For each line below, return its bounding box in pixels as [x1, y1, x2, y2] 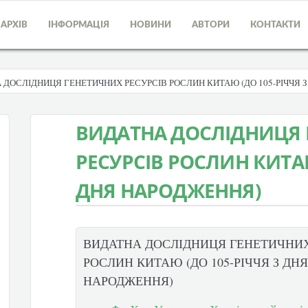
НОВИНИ [130, 21, 171, 30]
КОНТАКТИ [250, 21, 300, 30]
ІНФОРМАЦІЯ [48, 21, 109, 30]
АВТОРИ [192, 21, 230, 30]
